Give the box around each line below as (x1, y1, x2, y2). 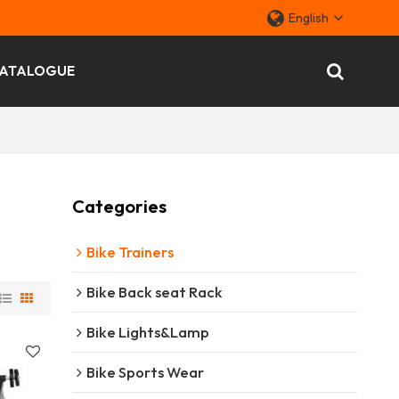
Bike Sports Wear (85, 362, 204, 381)
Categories (71, 194, 167, 217)
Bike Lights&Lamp (85, 322, 209, 341)
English (289, 10, 330, 26)
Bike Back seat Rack (85, 281, 223, 301)
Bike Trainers (85, 241, 174, 261)
